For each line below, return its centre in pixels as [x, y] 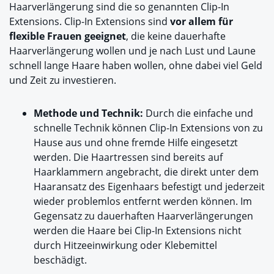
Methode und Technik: [88, 113]
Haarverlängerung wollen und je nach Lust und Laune [132, 51]
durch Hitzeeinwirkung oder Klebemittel [125, 246]
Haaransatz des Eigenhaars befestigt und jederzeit [149, 187]
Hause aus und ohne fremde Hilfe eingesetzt [136, 143]
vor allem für [202, 22]
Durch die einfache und [198, 113]
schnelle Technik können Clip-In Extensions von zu [148, 128]
